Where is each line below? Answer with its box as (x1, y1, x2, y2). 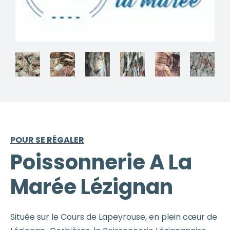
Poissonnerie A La (10, 147, 192, 177)
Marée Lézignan (10, 172, 173, 201)
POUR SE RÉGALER (10, 133, 84, 146)
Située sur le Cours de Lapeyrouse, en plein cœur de (10, 210, 217, 223)
